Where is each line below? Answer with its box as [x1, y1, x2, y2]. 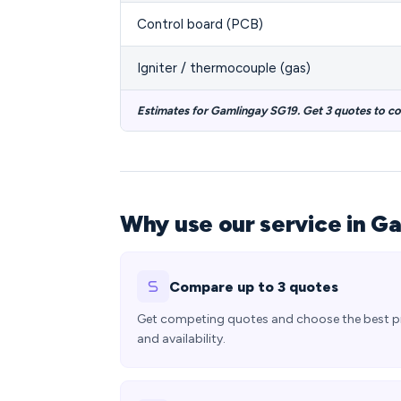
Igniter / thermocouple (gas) [137, 60, 311, 76]
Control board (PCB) [137, 16, 263, 32]
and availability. [137, 331, 226, 346]
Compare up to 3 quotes [169, 277, 338, 295]
